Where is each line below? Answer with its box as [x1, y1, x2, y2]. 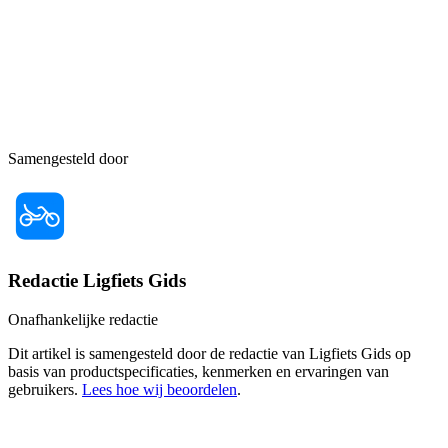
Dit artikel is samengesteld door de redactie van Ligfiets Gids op [8, 344, 411, 362]
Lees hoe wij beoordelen [82, 380, 237, 398]
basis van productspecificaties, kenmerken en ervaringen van [8, 362, 389, 380]
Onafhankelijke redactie [8, 310, 158, 328]
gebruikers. [8, 380, 82, 398]
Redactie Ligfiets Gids [8, 270, 186, 292]
